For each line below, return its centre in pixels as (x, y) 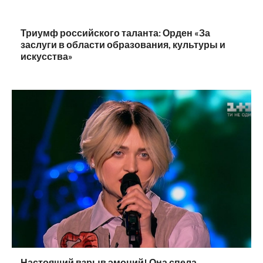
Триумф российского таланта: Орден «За (115, 33)
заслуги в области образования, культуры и (123, 45)
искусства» (47, 56)
